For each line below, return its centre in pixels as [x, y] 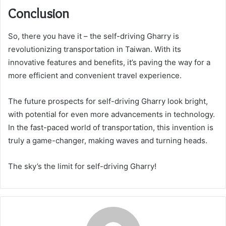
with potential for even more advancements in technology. [111, 114]
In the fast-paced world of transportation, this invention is [111, 127]
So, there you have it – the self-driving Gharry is [94, 36]
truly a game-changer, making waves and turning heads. [108, 140]
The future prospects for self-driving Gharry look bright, [108, 101]
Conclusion [39, 14]
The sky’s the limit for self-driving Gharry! [82, 166]
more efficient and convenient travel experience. [95, 75]
